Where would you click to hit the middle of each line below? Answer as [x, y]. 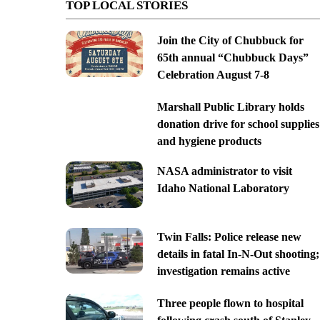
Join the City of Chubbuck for [230, 40]
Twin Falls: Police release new [229, 237]
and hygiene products [209, 141]
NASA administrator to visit [224, 171]
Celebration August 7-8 [213, 74]
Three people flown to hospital [230, 304]
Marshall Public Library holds [230, 106]
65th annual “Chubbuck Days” [232, 57]
